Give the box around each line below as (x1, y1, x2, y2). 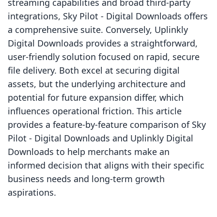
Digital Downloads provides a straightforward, (8, 37, 198, 49)
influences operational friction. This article (8, 105, 182, 117)
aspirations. (8, 186, 56, 199)
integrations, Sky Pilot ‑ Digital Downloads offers (8, 10, 208, 22)
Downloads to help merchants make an (8, 146, 170, 158)
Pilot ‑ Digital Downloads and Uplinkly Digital (8, 132, 193, 144)
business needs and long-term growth (8, 173, 165, 185)
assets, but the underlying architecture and (8, 78, 186, 90)
